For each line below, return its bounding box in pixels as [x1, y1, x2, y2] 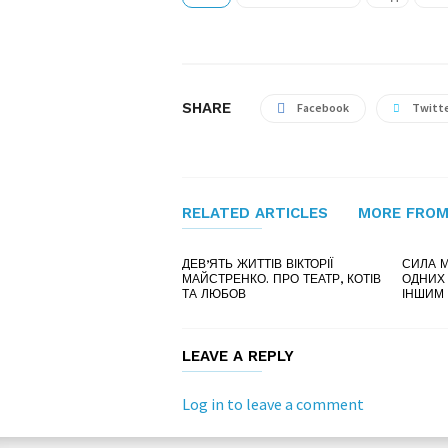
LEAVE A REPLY [182, 346, 294, 365]
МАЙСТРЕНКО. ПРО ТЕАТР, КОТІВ [182, 271, 381, 286]
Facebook [297, 99, 349, 115]
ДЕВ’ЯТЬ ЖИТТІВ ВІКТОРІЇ [182, 256, 333, 271]
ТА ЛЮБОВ [182, 286, 246, 301]
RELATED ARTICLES [182, 203, 328, 222]
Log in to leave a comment [182, 393, 364, 414]
